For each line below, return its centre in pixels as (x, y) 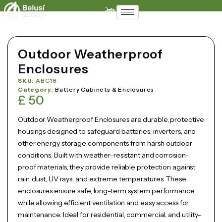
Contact (91, 18)
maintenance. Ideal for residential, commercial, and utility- (110, 214)
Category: (36, 90)
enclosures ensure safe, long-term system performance (106, 191)
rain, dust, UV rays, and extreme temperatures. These (102, 179)
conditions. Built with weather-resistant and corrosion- (103, 155)
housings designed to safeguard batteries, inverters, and (107, 131)
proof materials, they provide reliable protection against (107, 167)
